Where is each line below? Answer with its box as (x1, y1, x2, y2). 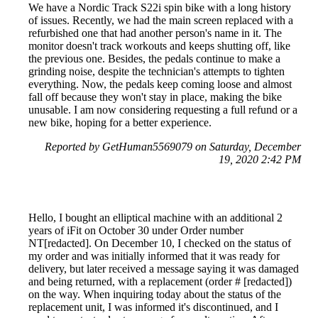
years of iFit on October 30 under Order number (28, 224, 243, 236)
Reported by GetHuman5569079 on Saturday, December (45, 140, 301, 153)
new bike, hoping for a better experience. (28, 116, 212, 128)
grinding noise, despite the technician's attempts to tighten (28, 65, 285, 77)
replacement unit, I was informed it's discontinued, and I (28, 300, 278, 313)
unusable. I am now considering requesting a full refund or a (28, 103, 297, 116)
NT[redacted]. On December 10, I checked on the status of (28, 236, 291, 249)
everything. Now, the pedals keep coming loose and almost (28, 77, 292, 90)
